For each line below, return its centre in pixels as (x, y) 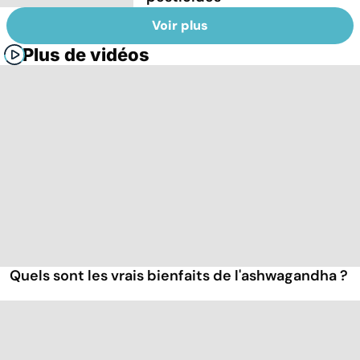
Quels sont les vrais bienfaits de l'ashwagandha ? (179, 276)
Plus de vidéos (86, 55)
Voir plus (180, 26)
